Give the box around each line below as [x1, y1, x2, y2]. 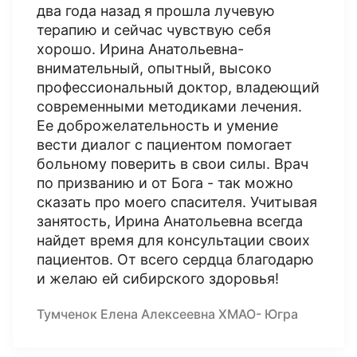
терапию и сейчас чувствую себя [37, 22, 271, 38]
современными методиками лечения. [37, 98, 302, 115]
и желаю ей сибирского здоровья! [37, 270, 279, 287]
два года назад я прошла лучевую [37, 2, 275, 19]
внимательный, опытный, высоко [37, 60, 272, 76]
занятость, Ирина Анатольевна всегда [37, 213, 303, 229]
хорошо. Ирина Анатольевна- [37, 41, 244, 57]
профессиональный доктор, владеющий [37, 79, 320, 96]
